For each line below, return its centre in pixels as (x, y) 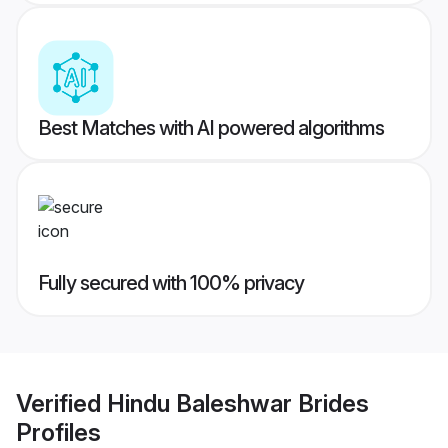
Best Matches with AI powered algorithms (211, 128)
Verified (61, 403)
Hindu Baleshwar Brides (238, 403)
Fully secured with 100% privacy (171, 283)
